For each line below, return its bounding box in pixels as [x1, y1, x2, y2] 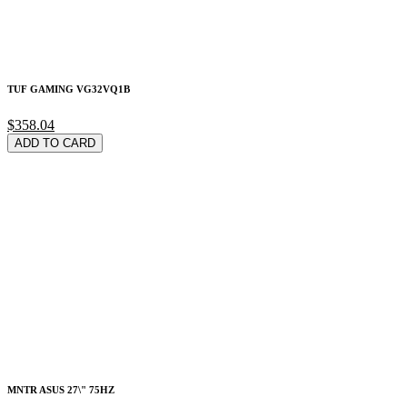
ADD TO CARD [15, 136, 95, 151]
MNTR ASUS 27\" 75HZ [7, 384, 114, 396]
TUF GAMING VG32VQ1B [7, 84, 130, 95]
